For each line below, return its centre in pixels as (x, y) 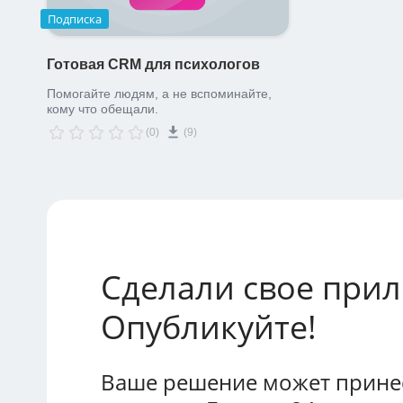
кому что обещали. (103, 109)
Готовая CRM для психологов (153, 65)
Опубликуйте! (209, 327)
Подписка (75, 19)
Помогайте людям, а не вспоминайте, (159, 94)
